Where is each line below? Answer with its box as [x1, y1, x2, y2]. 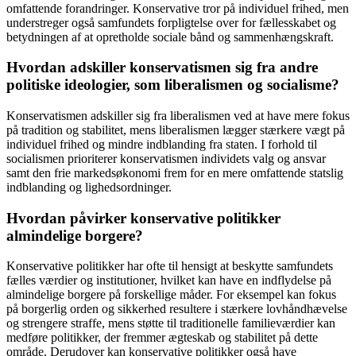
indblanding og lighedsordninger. [6, 180, 172, 194]
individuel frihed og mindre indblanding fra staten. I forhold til [6, 137, 317, 151]
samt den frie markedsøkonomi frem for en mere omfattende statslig [6, 166, 343, 180]
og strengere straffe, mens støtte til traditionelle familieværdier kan [6, 316, 335, 331]
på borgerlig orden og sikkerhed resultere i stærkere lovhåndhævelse [6, 302, 347, 316]
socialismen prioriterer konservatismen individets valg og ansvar [6, 152, 326, 165]
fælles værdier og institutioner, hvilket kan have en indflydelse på [6, 273, 331, 288]
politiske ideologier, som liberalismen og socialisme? [6, 76, 339, 94]
